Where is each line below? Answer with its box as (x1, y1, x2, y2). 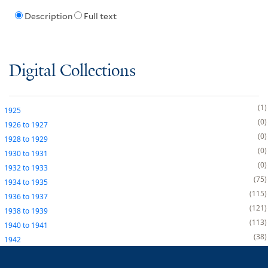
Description (24, 11, 72, 22)
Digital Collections (9, 62, 136, 81)
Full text (83, 11, 117, 22)
